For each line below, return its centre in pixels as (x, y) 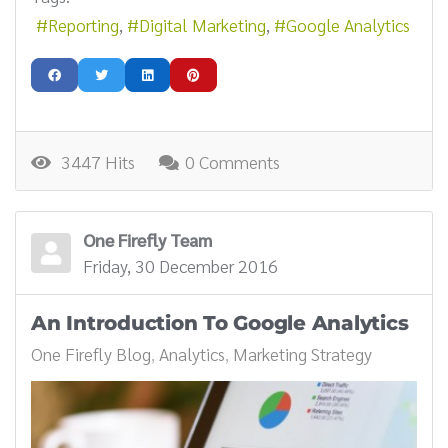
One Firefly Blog (91, 354)
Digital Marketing (202, 24)
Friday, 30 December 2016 (180, 266)
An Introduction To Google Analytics (220, 323)
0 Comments (232, 162)
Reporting (83, 24)
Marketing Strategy (302, 354)
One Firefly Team (147, 240)
